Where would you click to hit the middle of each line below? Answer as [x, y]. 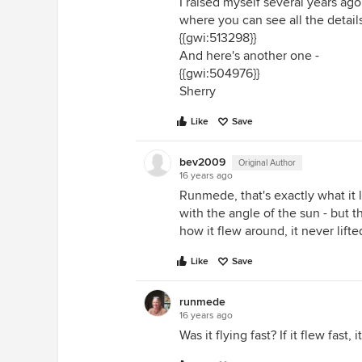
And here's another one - [249, 56]
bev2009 [202, 162]
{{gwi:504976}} [219, 74]
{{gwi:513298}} [218, 38]
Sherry [198, 91]
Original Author [267, 163]
